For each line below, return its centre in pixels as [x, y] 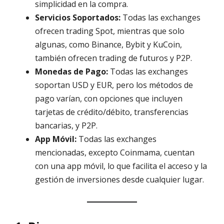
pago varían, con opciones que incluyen [109, 99]
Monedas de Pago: [71, 72]
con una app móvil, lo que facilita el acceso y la [121, 166]
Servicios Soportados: [78, 18]
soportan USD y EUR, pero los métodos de [114, 85]
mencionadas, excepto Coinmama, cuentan [115, 153]
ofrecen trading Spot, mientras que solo [110, 31]
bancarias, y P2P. [66, 126]
